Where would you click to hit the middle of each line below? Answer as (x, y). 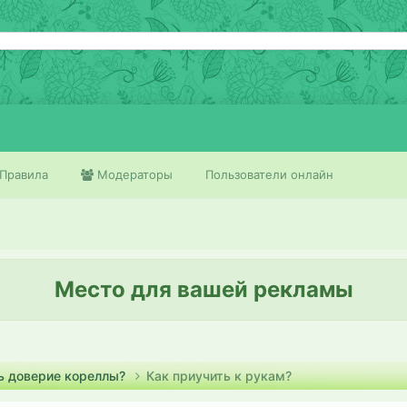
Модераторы (133, 174)
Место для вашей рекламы (203, 289)
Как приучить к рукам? (219, 376)
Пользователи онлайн (269, 174)
